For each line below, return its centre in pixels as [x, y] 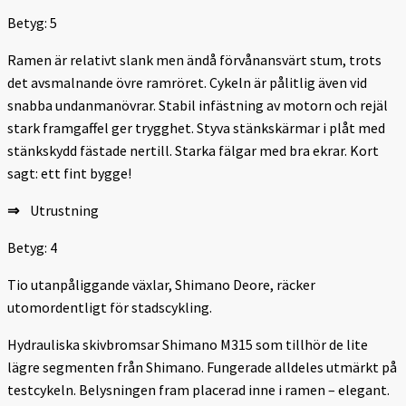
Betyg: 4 [32, 247]
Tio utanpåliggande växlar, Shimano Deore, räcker [161, 284]
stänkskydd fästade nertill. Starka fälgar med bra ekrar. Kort [193, 150]
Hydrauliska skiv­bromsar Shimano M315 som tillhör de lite [188, 344]
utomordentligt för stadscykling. [111, 307]
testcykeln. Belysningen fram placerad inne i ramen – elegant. [198, 389]
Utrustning [59, 210]
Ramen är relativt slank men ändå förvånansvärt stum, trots [194, 59]
